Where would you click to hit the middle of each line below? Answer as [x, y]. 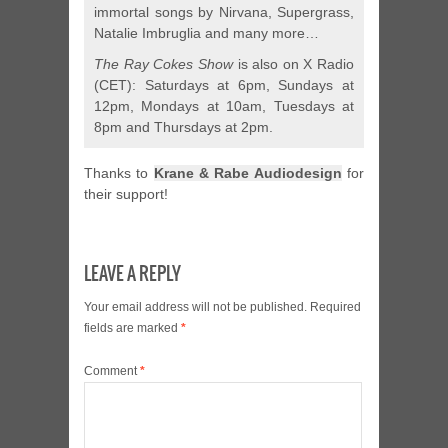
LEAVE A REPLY [132, 274]
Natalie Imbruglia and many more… [206, 33]
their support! [126, 194]
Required [335, 307]
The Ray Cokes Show [163, 64]
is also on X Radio [293, 64]
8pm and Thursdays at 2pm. [183, 127]
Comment [112, 371]
